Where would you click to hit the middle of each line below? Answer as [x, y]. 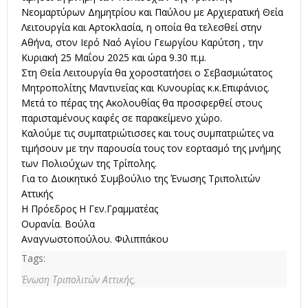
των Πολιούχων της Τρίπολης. [89, 164]
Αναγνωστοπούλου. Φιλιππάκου [95, 239]
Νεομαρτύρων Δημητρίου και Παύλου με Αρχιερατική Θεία [152, 12]
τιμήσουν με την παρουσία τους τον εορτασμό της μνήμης [151, 148]
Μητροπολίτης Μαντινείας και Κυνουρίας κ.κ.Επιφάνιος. [145, 88]
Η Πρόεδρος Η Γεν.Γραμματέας [90, 209]
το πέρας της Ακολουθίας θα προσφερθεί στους [155, 103]
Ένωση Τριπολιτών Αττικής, [78, 279]
